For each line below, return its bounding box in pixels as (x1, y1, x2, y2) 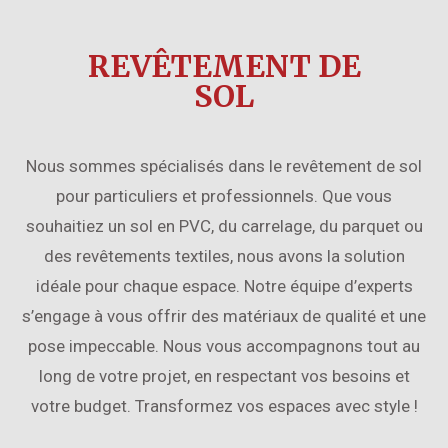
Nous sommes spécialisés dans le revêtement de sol (26, 155, 422, 176)
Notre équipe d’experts (243, 275, 413, 296)
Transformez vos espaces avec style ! (134, 395, 418, 416)
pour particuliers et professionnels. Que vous (56, 185, 392, 206)
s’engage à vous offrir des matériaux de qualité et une (22, 305, 426, 326)
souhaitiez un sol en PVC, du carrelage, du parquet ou (25, 215, 423, 236)
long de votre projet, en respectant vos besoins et (38, 365, 410, 386)
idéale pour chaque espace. (35, 275, 244, 296)
